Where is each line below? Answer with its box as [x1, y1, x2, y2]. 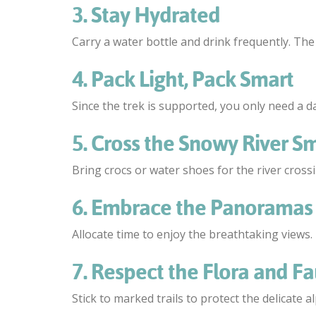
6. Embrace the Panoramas [72, 195, 312, 221]
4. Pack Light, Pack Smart [72, 66, 293, 92]
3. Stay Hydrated [72, 2, 220, 28]
